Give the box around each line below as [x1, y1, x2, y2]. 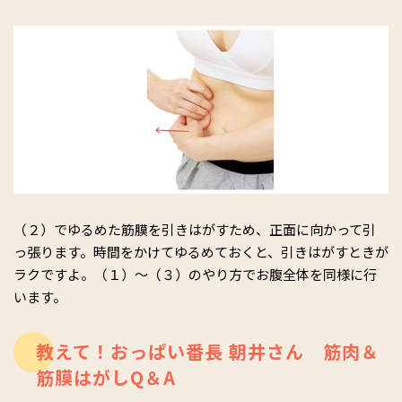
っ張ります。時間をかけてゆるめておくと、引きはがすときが [13, 241, 389, 261]
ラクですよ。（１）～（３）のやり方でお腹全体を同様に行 [13, 264, 377, 284]
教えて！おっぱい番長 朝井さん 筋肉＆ [36, 337, 380, 364]
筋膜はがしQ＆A [36, 363, 176, 390]
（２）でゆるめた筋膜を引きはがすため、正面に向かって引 [13, 219, 376, 239]
